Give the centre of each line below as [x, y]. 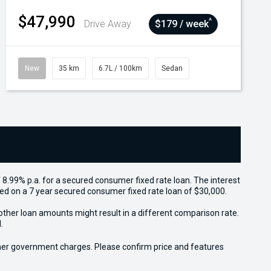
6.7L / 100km [120, 68]
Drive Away [108, 24]
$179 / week [181, 24]
